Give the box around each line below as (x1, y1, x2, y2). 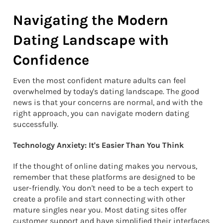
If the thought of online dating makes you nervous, (13, 161, 197, 171)
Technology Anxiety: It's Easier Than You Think (13, 140, 184, 150)
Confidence (13, 52, 89, 69)
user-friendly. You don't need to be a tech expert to (13, 183, 193, 193)
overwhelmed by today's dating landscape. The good (13, 87, 199, 97)
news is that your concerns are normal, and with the (13, 98, 203, 108)
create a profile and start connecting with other (13, 194, 185, 204)
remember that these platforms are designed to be (13, 172, 195, 182)
